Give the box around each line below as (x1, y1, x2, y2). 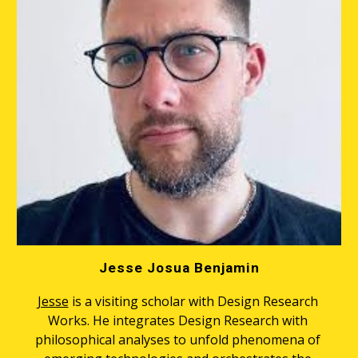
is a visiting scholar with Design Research (68, 292, 318, 310)
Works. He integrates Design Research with (47, 311, 308, 329)
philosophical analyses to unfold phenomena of (34, 330, 320, 348)
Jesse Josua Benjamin (98, 259, 260, 276)
